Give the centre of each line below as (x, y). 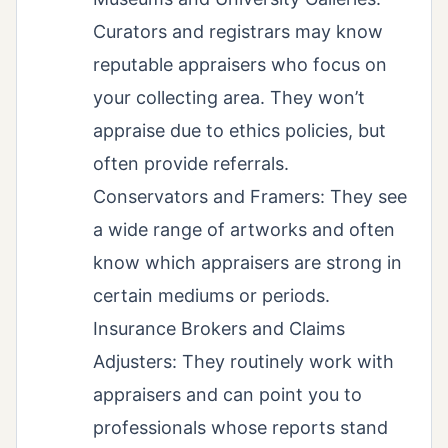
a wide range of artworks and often (244, 229)
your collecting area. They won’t (229, 97)
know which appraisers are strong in (247, 262)
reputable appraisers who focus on (240, 64)
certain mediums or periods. (211, 295)
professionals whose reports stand (240, 427)
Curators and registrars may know (238, 31)
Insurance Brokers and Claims (219, 328)
